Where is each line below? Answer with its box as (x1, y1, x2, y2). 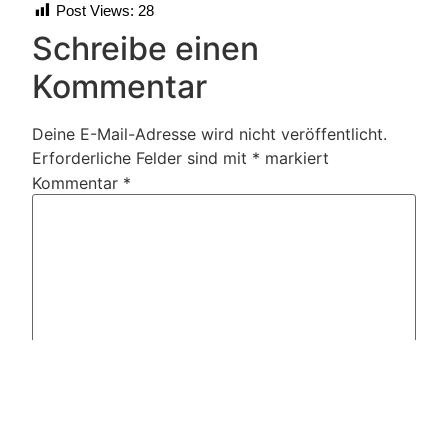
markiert (260, 147, 329, 168)
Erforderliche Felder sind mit (32, 147, 252, 168)
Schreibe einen (32, 28, 259, 68)
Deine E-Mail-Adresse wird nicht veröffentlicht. (32, 123, 387, 144)
